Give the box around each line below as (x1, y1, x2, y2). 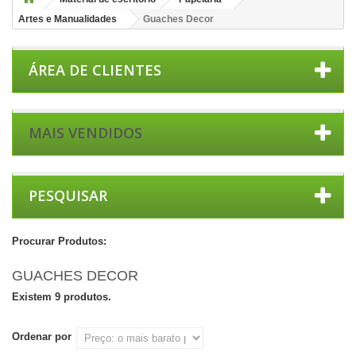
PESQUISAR (29, 186, 107, 205)
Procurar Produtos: (12, 235, 106, 247)
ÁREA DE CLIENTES (29, 60, 161, 79)
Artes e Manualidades (18, 14, 117, 25)
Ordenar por (12, 331, 72, 342)
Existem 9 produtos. (12, 291, 111, 303)
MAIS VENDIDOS (29, 123, 142, 142)
